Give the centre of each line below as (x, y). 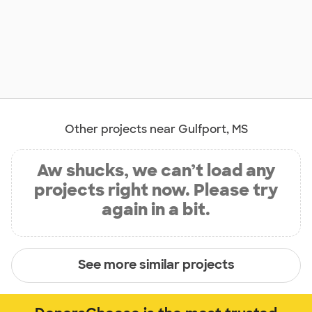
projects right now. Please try (156, 189)
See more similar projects (156, 265)
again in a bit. (156, 209)
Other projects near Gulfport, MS (156, 129)
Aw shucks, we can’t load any (156, 170)
